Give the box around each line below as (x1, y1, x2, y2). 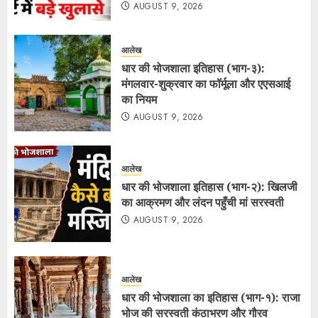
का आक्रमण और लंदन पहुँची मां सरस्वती (121, 194, 284, 211)
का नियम (121, 92, 157, 108)
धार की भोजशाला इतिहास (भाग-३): (121, 60, 265, 77)
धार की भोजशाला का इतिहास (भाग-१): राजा (121, 290, 300, 306)
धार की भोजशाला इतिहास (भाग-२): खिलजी (121, 179, 297, 195)
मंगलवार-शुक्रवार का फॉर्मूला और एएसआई (121, 76, 290, 92)
